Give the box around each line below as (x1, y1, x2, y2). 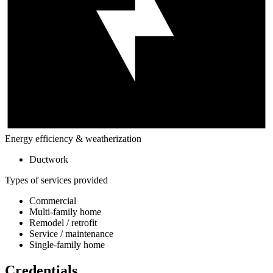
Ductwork (29, 154, 68, 165)
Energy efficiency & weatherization (5, 133, 141, 144)
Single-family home (29, 239, 105, 250)
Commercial (29, 195, 76, 206)
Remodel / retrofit (29, 217, 97, 228)
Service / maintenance (29, 228, 113, 239)
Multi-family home (29, 206, 101, 217)
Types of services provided (5, 174, 108, 185)
